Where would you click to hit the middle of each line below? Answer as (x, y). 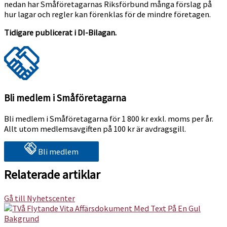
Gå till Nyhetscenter (40, 198)
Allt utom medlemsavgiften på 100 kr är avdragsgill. (95, 129)
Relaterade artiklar (52, 175)
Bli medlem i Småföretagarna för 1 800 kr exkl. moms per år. (109, 119)
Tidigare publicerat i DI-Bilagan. (60, 33)
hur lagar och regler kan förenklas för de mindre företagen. (107, 14)
